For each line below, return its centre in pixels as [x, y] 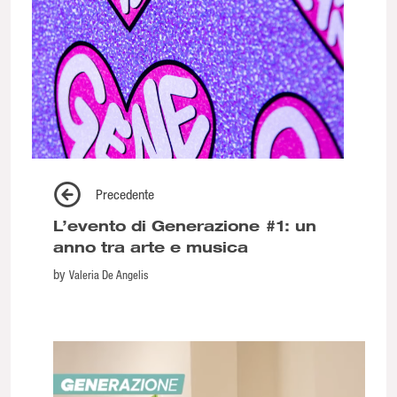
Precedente [125, 194]
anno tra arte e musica [151, 246]
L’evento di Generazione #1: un [185, 225]
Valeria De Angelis [109, 274]
